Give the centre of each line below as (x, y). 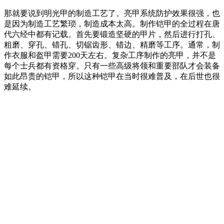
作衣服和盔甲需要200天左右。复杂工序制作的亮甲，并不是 (110, 55)
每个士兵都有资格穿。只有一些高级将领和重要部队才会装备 (112, 65)
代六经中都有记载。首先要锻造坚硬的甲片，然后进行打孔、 (112, 34)
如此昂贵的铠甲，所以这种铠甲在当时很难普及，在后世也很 (112, 76)
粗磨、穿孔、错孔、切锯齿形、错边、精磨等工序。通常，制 (112, 44)
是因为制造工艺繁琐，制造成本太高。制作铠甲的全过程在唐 (112, 23)
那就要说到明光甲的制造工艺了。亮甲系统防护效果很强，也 (112, 13)
